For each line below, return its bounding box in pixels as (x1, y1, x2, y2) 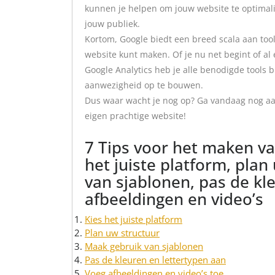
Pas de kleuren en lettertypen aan (85, 254, 226, 266)
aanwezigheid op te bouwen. (85, 79, 203, 91)
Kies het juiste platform (85, 213, 182, 225)
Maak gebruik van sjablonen (85, 240, 203, 252)
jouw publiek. (85, 18, 140, 29)
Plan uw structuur (85, 227, 160, 239)
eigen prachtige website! (85, 110, 186, 122)
